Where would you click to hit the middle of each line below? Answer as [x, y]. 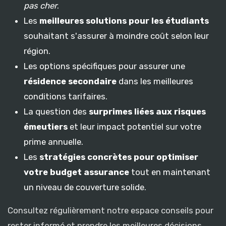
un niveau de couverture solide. [85, 187]
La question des [56, 111]
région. [37, 51]
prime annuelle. [53, 142]
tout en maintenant [170, 172]
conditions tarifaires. [66, 96]
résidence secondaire [70, 81]
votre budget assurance [76, 172]
